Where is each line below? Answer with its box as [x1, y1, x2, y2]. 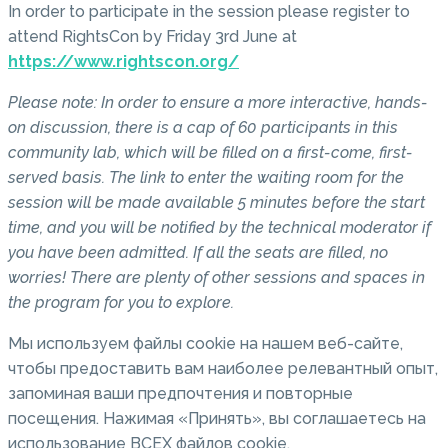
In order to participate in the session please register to [8, 2, 410, 22]
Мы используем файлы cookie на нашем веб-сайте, [8, 334, 403, 354]
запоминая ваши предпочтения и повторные [8, 384, 353, 404]
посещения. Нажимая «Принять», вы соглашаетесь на [8, 409, 426, 429]
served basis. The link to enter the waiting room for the [8, 168, 404, 188]
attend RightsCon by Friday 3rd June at [8, 27, 297, 47]
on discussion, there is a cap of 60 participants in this [8, 118, 398, 138]
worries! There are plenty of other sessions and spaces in [8, 268, 425, 288]
